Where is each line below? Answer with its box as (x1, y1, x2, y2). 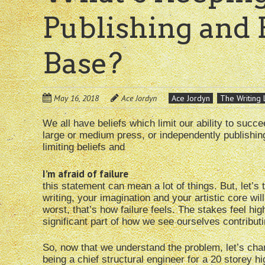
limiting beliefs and (43, 141, 125, 153)
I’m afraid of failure (43, 167, 128, 181)
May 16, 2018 (54, 93, 99, 104)
